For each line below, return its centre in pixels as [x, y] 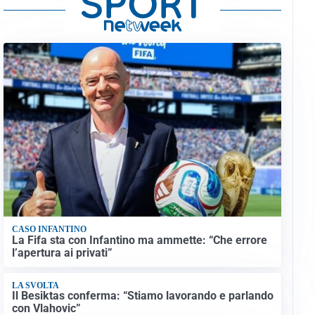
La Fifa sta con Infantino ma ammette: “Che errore [139, 240]
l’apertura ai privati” [62, 252]
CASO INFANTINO [49, 230]
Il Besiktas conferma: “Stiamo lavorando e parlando [142, 296]
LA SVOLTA [35, 286]
